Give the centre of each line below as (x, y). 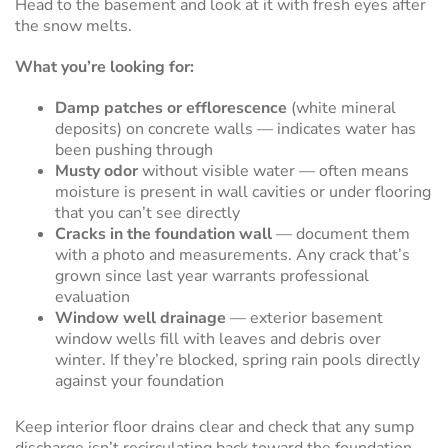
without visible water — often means (273, 171)
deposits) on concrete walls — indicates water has (235, 129)
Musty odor (96, 171)
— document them (341, 234)
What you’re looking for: (104, 67)
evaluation (92, 297)
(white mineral (341, 108)
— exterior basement (304, 318)
